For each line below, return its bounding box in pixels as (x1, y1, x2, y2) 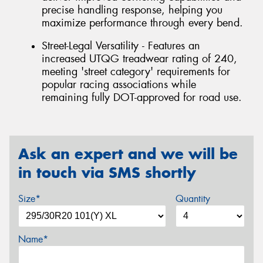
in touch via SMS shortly (18, 163, 196, 182)
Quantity (175, 192, 210, 205)
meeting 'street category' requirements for (42, 65, 230, 79)
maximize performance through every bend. (42, 15, 243, 30)
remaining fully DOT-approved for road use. (42, 90, 242, 105)
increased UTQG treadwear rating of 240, (42, 52, 237, 66)
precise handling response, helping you (42, 2, 222, 17)
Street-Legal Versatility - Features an (42, 39, 200, 53)
